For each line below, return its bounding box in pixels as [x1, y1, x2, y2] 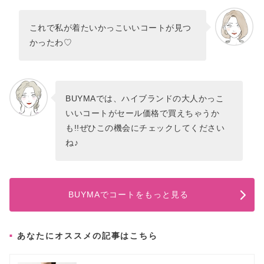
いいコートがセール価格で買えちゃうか [65, 108, 220, 118]
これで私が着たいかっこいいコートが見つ [29, 22, 192, 32]
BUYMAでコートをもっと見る [68, 189, 189, 199]
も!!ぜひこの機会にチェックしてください [65, 123, 225, 133]
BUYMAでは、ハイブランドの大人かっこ [65, 93, 224, 103]
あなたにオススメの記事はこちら [17, 231, 159, 241]
